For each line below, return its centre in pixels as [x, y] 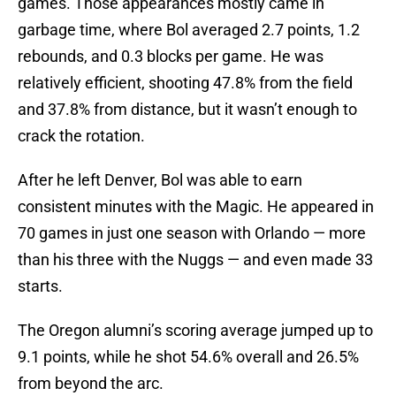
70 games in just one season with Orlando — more [192, 233]
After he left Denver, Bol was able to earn [160, 180]
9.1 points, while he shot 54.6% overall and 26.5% [188, 357]
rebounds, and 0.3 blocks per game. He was [171, 57]
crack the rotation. [81, 136]
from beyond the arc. [91, 384]
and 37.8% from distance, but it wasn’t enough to [187, 110]
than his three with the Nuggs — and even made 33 [195, 260]
